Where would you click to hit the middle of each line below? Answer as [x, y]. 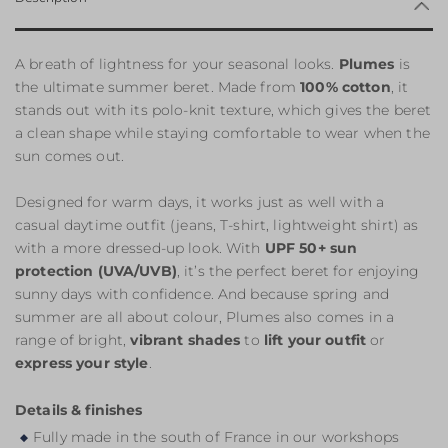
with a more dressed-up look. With [140, 248]
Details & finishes [79, 410]
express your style [82, 363]
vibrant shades [185, 340]
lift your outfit [315, 340]
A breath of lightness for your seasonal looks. [177, 64]
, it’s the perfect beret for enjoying [297, 271]
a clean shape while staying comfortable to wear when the [222, 133]
